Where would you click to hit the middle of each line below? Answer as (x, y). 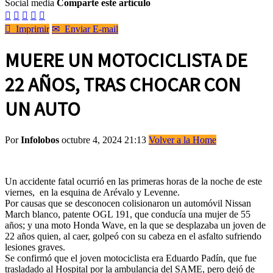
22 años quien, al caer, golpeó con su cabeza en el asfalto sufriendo (133, 236)
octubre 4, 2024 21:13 (105, 140)
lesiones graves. (35, 247)
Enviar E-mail (89, 29)
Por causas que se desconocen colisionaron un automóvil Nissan (128, 203)
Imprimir (30, 29)
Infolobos (40, 140)
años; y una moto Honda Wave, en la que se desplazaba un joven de (135, 225)
